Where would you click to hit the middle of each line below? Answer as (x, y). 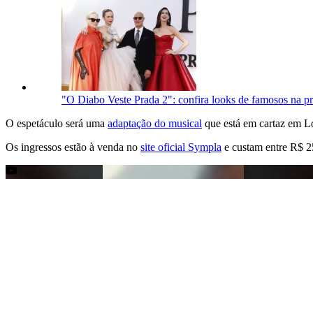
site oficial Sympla (181, 147)
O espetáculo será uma (57, 123)
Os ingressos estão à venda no (73, 147)
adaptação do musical (155, 123)
